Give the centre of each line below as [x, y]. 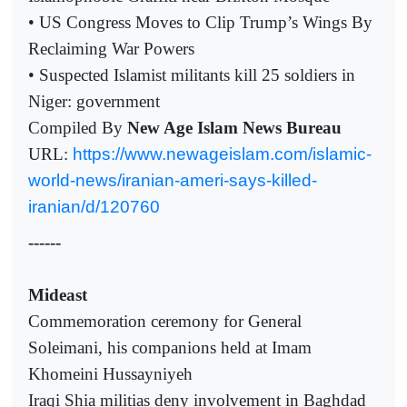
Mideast [58, 294]
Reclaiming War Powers [111, 49]
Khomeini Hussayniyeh [110, 373]
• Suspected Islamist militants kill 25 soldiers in [192, 75]
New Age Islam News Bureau [234, 128]
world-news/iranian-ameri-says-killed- [173, 181]
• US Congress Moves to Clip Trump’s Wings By [200, 23]
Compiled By [78, 128]
